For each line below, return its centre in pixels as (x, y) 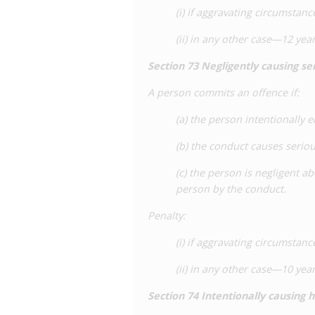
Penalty (165, 216)
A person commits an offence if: (224, 92)
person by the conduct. (231, 189)
